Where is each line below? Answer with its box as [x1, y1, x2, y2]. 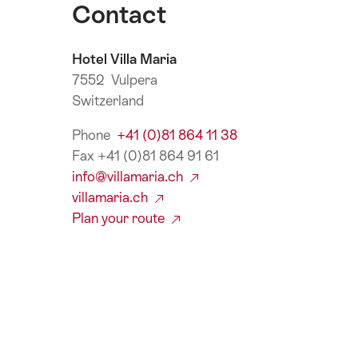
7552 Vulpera [72, 71, 157, 88]
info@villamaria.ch [72, 169, 186, 185]
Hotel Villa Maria [72, 50, 177, 67]
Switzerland [72, 92, 144, 109]
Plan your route [72, 210, 168, 227]
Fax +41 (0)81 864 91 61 [72, 148, 219, 165]
